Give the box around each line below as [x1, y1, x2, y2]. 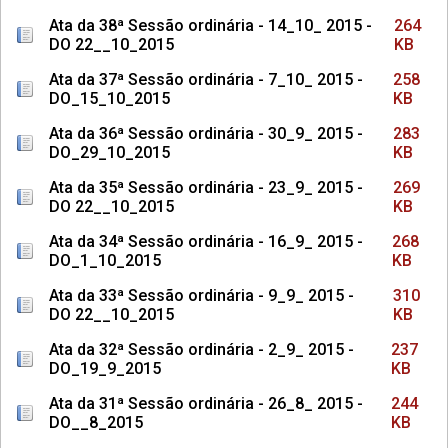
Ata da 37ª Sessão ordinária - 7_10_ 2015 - [49, 70, 363, 89]
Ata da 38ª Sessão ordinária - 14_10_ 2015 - [49, 16, 372, 35]
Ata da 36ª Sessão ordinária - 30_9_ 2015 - [49, 124, 363, 143]
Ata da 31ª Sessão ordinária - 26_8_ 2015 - [49, 394, 363, 413]
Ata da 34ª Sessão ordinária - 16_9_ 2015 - [49, 232, 363, 251]
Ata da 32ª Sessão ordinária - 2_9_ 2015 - [49, 340, 354, 359]
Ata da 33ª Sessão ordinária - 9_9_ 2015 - [49, 286, 354, 305]
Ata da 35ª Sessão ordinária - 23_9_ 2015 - [49, 178, 363, 197]
